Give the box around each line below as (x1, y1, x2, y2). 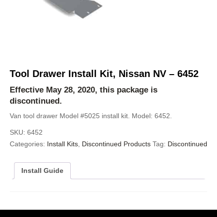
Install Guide (21, 166, 63, 174)
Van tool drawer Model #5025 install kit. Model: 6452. (10, 111, 172, 120)
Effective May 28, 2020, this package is (10, 85, 157, 94)
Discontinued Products (82, 139, 151, 148)
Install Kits (47, 139, 78, 148)
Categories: (10, 139, 47, 148)
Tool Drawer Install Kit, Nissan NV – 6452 (10, 68, 199, 79)
